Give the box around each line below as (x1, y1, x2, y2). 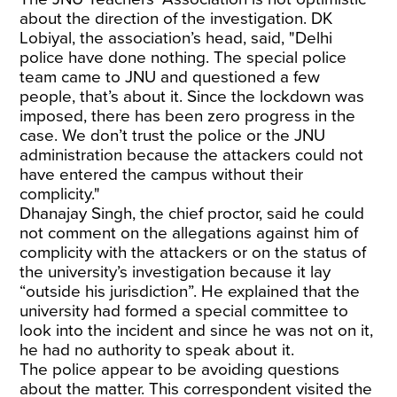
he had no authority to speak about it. (19, 340, 295, 360)
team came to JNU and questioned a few (19, 67, 321, 87)
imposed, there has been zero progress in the (19, 106, 356, 126)
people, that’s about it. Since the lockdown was (19, 87, 365, 106)
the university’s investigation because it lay (19, 262, 331, 282)
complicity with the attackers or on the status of (19, 243, 367, 262)
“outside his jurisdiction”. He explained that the (19, 282, 361, 301)
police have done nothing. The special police (19, 48, 347, 67)
